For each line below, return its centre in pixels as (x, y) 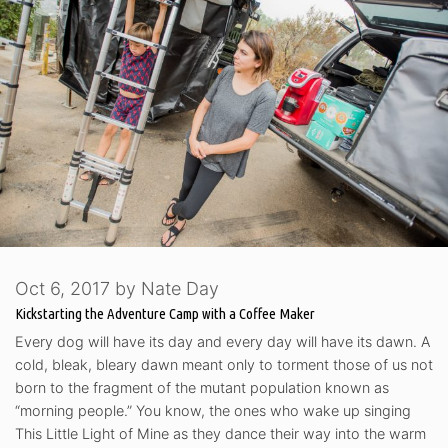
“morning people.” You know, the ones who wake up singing (213, 410)
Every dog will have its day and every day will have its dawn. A (222, 341)
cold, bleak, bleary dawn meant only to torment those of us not (224, 364)
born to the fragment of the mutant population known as (202, 387)
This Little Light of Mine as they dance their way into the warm (220, 433)
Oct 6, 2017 (62, 288)
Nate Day (180, 288)
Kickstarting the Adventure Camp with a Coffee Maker (165, 313)
